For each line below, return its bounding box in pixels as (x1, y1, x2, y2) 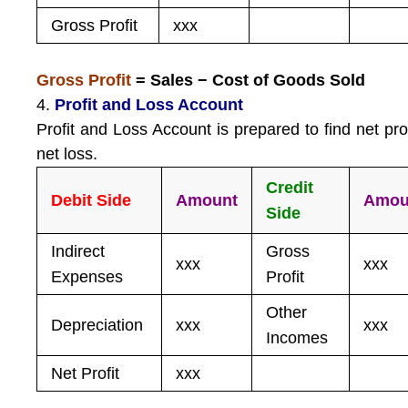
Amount (176, 191, 239, 209)
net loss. (36, 145, 98, 163)
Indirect (51, 242, 106, 260)
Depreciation (51, 316, 144, 334)
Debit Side (51, 191, 132, 209)
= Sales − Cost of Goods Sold (131, 71, 366, 89)
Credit (266, 178, 314, 197)
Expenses (51, 268, 124, 286)
